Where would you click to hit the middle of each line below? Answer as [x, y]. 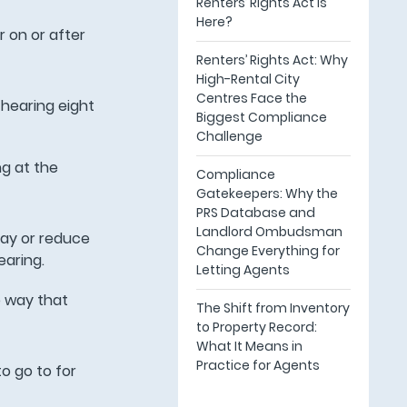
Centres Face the [251, 98]
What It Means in [249, 346]
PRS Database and [255, 213]
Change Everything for [268, 251]
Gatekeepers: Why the [267, 194]
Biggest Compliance [261, 117]
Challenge [229, 136]
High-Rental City [248, 79]
